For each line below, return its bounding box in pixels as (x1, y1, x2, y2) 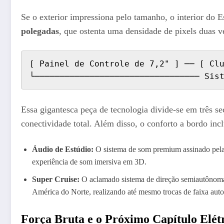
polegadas (21, 25, 59, 36)
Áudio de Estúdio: (32, 145, 93, 154)
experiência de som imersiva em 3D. (32, 157, 146, 166)
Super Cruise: (32, 175, 79, 184)
